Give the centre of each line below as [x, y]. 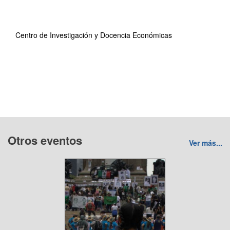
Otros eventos [45, 140]
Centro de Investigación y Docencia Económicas [94, 35]
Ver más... [206, 143]
